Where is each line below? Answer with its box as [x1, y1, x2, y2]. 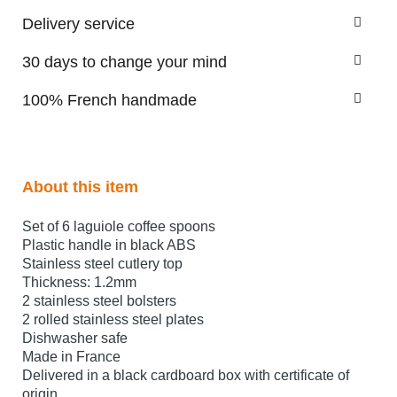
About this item [22, 178, 138, 197]
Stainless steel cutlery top [22, 256, 183, 272]
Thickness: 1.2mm [22, 275, 136, 291]
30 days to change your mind [22, 53, 227, 72]
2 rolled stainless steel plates [22, 312, 204, 328]
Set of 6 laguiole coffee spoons [22, 219, 219, 235]
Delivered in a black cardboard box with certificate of [22, 368, 349, 384]
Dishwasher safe [22, 331, 128, 346]
